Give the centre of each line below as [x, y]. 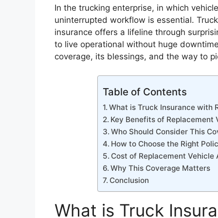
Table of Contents [145, 91]
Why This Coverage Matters [161, 168]
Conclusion [129, 180]
